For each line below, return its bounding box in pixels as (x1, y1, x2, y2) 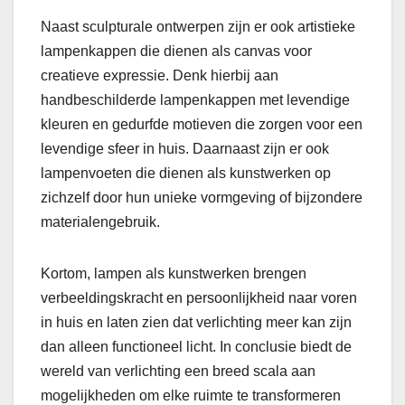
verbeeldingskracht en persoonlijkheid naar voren (41, 290, 357, 306)
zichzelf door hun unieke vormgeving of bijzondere (41, 190, 363, 206)
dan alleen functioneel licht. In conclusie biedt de (41, 339, 352, 355)
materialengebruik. (41, 214, 160, 231)
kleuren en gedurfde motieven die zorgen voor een (41, 117, 363, 133)
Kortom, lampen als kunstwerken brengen (41, 266, 306, 282)
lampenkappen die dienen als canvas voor (41, 43, 312, 60)
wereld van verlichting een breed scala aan (41, 363, 316, 380)
